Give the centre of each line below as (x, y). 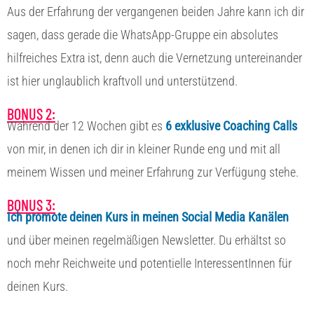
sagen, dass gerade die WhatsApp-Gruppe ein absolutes (143, 34)
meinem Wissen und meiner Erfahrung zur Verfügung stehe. (156, 172)
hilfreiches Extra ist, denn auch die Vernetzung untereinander (155, 57)
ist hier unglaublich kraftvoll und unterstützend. (125, 81)
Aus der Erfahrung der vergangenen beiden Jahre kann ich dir (156, 11)
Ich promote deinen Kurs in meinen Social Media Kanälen (148, 217)
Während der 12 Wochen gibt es (86, 125)
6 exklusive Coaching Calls (231, 125)
